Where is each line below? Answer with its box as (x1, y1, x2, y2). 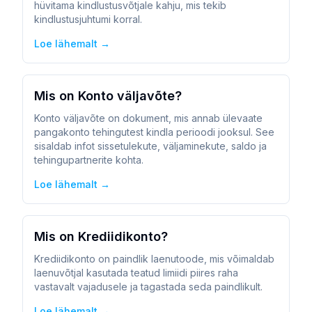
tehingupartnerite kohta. (34, 154, 143, 166)
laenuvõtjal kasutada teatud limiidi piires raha (34, 267, 238, 279)
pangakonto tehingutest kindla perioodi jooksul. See (34, 126, 274, 138)
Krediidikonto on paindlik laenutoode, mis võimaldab (34, 253, 274, 265)
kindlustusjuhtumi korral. (34, 13, 142, 25)
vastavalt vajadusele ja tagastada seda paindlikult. (34, 281, 263, 292)
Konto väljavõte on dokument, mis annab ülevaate (34, 112, 263, 124)
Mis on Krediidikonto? (34, 229, 168, 244)
